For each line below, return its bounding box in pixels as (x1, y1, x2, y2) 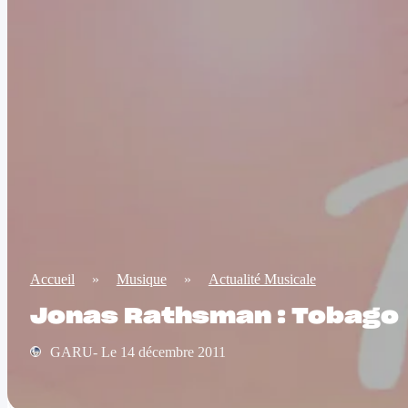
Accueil (29, 271, 75, 289)
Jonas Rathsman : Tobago (29, 305, 399, 328)
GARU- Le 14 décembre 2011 (49, 343, 226, 361)
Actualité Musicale (208, 271, 316, 289)
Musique (116, 271, 167, 289)
